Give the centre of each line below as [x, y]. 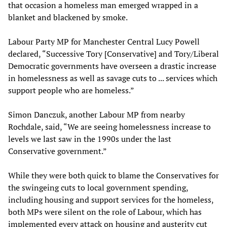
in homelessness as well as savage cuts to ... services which [113, 78]
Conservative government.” [58, 151]
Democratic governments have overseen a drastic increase [112, 66]
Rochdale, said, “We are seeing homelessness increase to [109, 126]
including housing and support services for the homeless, [111, 199]
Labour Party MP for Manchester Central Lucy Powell [104, 41]
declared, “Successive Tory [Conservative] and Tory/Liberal [113, 53]
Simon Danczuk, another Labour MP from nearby [97, 114]
